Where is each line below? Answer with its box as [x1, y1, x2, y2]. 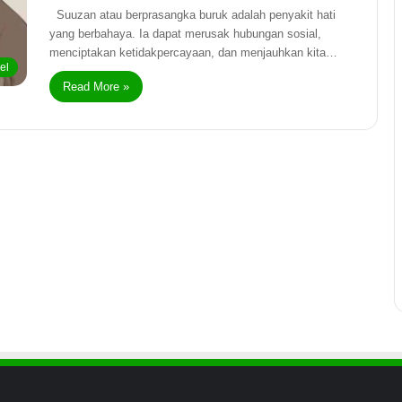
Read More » [63, 80, 129, 93]
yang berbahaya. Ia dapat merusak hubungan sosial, [49, 27, 321, 40]
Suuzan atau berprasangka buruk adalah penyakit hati [49, 8, 336, 22]
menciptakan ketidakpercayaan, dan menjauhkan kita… [49, 46, 337, 59]
